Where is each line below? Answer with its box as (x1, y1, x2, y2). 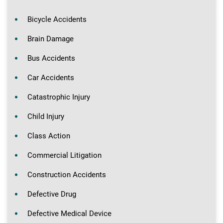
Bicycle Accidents (27, 14, 87, 24)
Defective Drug (27, 189, 76, 199)
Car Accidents (27, 73, 74, 82)
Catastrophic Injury (27, 92, 90, 102)
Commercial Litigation (27, 150, 102, 160)
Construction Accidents (27, 170, 106, 179)
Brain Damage (27, 34, 74, 43)
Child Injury (27, 111, 64, 121)
